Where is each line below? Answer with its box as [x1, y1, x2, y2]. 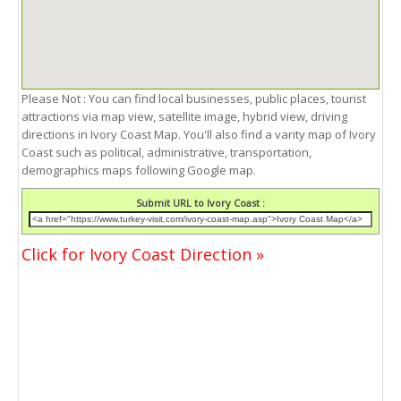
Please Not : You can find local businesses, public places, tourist [21, 90, 366, 107]
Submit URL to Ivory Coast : [136, 196, 265, 210]
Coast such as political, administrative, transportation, [21, 144, 311, 161]
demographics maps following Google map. [21, 162, 256, 179]
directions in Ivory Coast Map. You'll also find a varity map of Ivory [21, 126, 376, 143]
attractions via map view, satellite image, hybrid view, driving [21, 108, 347, 125]
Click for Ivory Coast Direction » [21, 243, 264, 265]
